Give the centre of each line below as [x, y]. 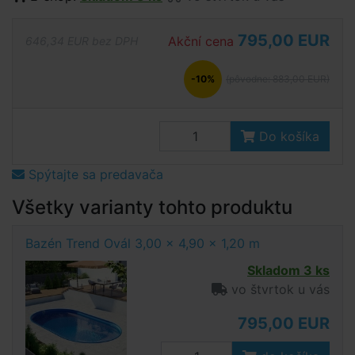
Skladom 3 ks [288, 270]
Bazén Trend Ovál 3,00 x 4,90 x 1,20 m [143, 243]
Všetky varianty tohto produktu [152, 207]
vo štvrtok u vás [279, 289]
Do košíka [287, 136]
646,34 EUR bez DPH [82, 40]
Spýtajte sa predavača [94, 174]
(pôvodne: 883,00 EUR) [278, 79]
